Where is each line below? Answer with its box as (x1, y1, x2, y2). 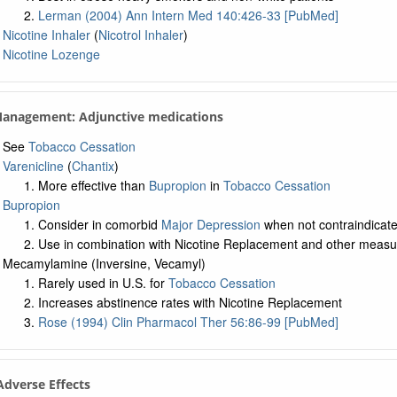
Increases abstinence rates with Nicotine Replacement (37, 293, 342, 311)
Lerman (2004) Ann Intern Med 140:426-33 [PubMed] (37, 6, 339, 24)
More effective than (37, 176, 149, 194)
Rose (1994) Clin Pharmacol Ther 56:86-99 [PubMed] (37, 313, 339, 331)
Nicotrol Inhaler (97, 26, 183, 43)
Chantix (71, 157, 114, 175)
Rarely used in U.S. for (37, 274, 168, 292)
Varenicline (2, 157, 64, 175)
